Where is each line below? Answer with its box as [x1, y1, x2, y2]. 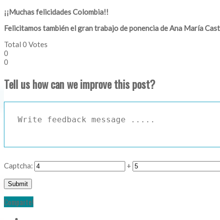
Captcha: [4, 161, 33, 170]
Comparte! [4, 196, 33, 207]
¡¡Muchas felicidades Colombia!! [4, 7, 109, 17]
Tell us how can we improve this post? [4, 76, 155, 93]
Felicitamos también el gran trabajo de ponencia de [4, 24, 168, 33]
